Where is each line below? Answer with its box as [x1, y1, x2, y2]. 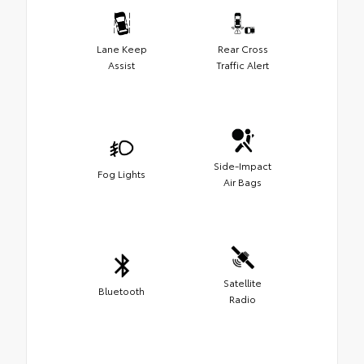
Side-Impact [214, 158, 271, 173]
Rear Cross [217, 41, 268, 56]
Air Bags [223, 175, 262, 189]
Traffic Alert [216, 58, 269, 72]
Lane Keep [96, 41, 147, 56]
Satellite [223, 275, 262, 290]
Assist [108, 58, 135, 72]
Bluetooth [98, 284, 145, 298]
